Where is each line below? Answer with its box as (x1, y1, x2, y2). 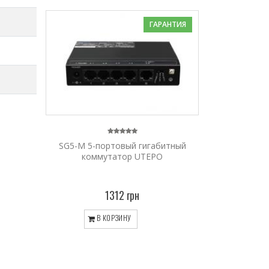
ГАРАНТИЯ (150, 19, 186, 30)
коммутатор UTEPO (82, 150, 163, 162)
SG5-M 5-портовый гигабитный (58, 139, 186, 151)
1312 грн (104, 187, 140, 203)
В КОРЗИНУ (95, 211, 131, 223)
